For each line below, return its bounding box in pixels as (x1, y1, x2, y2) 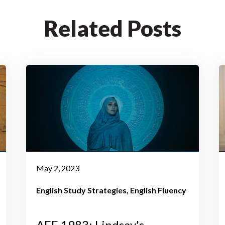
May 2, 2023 (36, 163, 80, 173)
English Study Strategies (36, 185, 127, 195)
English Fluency (130, 185, 187, 195)
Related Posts (44, 15, 181, 41)
